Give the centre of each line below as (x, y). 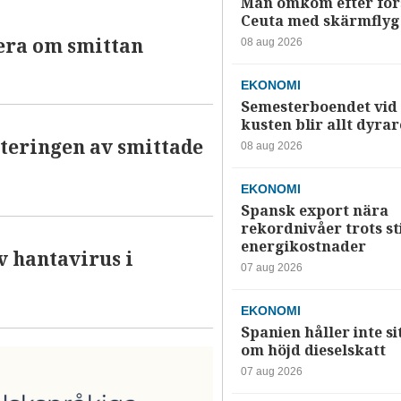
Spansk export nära (314, 211)
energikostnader (303, 247)
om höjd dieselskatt (313, 351)
